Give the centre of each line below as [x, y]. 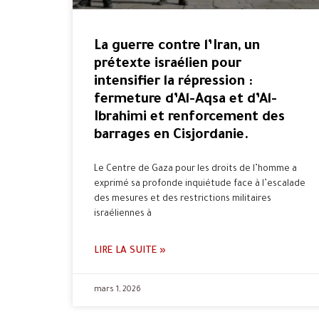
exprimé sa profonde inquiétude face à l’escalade [200, 185]
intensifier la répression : [173, 83]
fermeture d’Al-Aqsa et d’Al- [185, 100]
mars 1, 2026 [117, 290]
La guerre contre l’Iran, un [177, 47]
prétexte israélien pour [168, 65]
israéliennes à [123, 215]
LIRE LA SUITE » [130, 251]
